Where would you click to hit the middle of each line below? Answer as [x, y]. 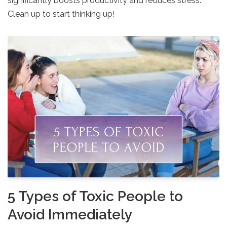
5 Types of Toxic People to [95, 196]
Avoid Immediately [70, 214]
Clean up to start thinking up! [61, 14]
